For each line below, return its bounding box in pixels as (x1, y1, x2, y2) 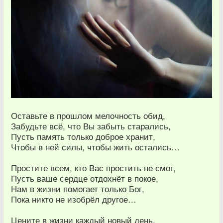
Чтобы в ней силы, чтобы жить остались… (11, 140, 180, 153)
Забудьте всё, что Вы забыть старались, (11, 119, 171, 132)
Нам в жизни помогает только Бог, (11, 182, 144, 195)
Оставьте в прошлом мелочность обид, (11, 109, 165, 121)
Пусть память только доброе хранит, (11, 130, 155, 142)
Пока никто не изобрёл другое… (11, 193, 136, 205)
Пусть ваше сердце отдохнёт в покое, (11, 172, 158, 184)
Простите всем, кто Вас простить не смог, (11, 161, 176, 174)
